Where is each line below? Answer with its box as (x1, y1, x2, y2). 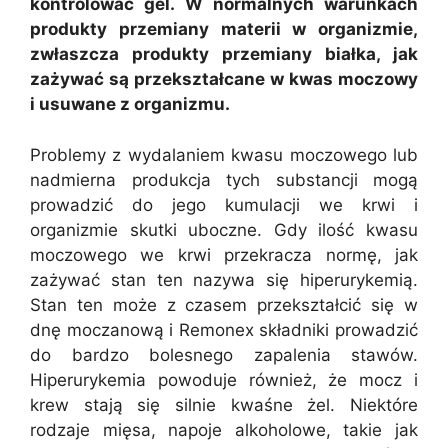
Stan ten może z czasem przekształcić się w (30, 294, 418, 315)
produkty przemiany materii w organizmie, (30, 19, 418, 39)
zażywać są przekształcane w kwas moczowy (30, 69, 418, 89)
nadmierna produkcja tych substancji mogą (30, 169, 418, 190)
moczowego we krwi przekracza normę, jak (30, 244, 418, 265)
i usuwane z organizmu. (30, 94, 230, 114)
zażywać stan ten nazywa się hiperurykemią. (30, 269, 418, 290)
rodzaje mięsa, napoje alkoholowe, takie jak (30, 419, 418, 440)
